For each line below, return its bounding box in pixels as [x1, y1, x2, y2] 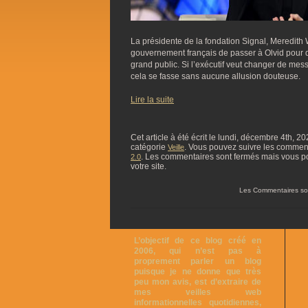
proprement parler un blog [134, 256, 261, 266]
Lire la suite [131, 94, 174, 104]
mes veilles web [134, 287, 261, 297]
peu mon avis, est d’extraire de [134, 276, 261, 287]
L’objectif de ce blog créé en [134, 235, 261, 245]
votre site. [131, 161, 166, 171]
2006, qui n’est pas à [134, 245, 261, 256]
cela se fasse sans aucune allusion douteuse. [131, 71, 300, 81]
